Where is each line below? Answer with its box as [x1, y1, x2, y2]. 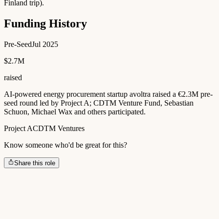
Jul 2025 [32, 40, 58, 48]
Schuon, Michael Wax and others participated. [4, 107, 146, 116]
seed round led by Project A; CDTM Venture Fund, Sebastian [4, 98, 194, 107]
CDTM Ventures [33, 124, 85, 132]
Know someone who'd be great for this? [4, 140, 127, 149]
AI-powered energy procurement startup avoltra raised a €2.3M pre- [4, 89, 213, 98]
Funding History [4, 17, 87, 30]
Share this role [14, 159, 56, 167]
